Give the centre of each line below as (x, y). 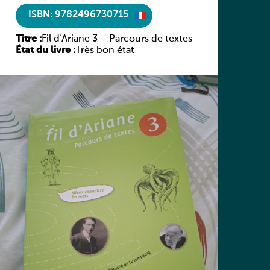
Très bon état (105, 50)
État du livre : (45, 50)
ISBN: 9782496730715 (78, 15)
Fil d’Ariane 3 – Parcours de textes (117, 39)
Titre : (28, 39)
